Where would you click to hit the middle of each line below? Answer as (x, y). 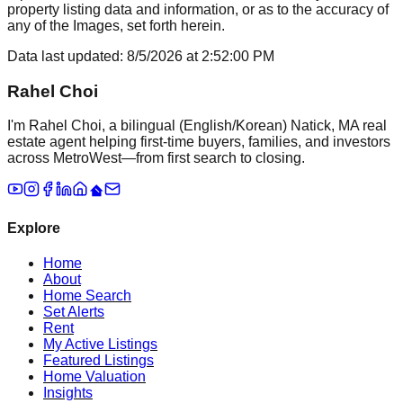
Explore (34, 228)
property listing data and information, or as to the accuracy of (198, 9)
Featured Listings (99, 360)
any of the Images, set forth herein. (116, 26)
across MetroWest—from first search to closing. (156, 158)
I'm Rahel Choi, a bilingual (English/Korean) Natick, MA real (197, 126)
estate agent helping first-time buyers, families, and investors (199, 142)
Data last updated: (67, 56)
